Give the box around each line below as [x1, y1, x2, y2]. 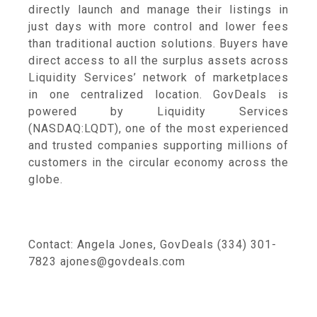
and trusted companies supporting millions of [28, 139, 289, 152]
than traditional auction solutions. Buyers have [28, 37, 289, 50]
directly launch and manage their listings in [28, 3, 289, 16]
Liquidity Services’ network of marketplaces [28, 71, 289, 84]
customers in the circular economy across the [28, 156, 289, 169]
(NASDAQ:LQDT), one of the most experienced [28, 122, 289, 135]
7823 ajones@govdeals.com [28, 255, 185, 268]
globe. [28, 173, 63, 186]
